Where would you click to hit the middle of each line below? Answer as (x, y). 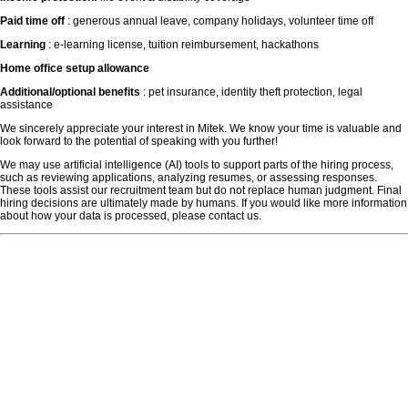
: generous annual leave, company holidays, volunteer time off (219, 21)
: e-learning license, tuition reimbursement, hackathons (182, 45)
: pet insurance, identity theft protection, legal (251, 92)
